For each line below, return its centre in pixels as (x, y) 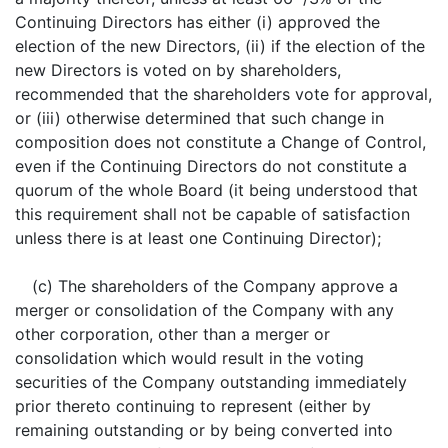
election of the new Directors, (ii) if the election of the (220, 46)
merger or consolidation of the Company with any (204, 310)
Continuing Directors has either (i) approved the (197, 22)
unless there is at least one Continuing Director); (198, 238)
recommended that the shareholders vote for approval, (223, 94)
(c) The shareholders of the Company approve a (214, 286)
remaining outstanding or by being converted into (204, 430)
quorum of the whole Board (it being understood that (216, 190)
